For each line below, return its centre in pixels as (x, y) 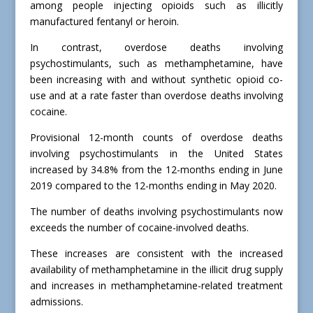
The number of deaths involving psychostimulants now (156, 212)
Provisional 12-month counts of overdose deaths (156, 138)
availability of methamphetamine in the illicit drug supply (156, 270)
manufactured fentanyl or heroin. (104, 22)
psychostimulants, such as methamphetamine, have (156, 64)
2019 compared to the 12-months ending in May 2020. (153, 186)
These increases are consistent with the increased (156, 254)
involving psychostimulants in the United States (156, 154)
